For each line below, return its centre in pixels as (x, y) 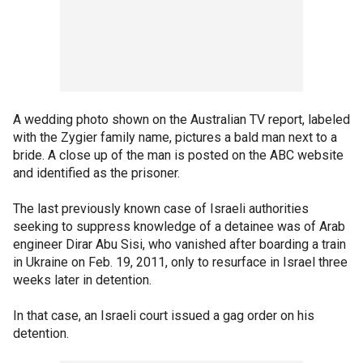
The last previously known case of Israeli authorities (161, 209)
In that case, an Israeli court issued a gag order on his (164, 316)
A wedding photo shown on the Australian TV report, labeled (181, 120)
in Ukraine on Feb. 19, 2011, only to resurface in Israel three (180, 262)
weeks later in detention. (82, 280)
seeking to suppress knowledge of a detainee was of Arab (179, 226)
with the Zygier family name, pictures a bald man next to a (175, 137)
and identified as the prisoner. (96, 173)
